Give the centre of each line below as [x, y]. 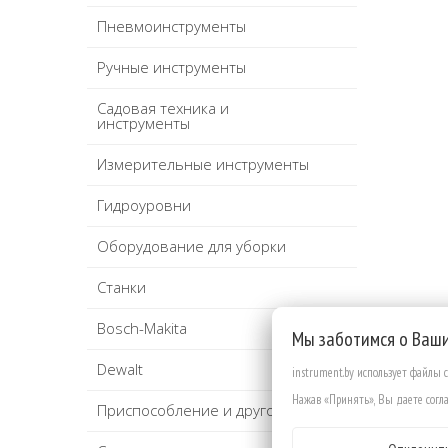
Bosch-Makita [142, 328]
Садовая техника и [163, 108]
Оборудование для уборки [191, 246]
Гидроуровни [144, 205]
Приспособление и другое [190, 410]
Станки [121, 287]
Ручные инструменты [171, 67]
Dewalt [120, 369]
